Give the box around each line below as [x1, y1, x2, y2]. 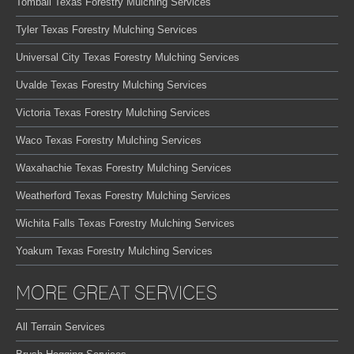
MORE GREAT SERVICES [16, 281, 217, 304]
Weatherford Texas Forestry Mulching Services [16, 189, 231, 201]
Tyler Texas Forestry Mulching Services [16, 23, 198, 36]
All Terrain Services [16, 320, 105, 333]
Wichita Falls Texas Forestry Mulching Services [16, 217, 235, 229]
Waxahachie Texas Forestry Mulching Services [16, 161, 232, 174]
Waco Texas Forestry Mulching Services [16, 134, 201, 146]
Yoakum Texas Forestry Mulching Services [16, 244, 213, 257]
